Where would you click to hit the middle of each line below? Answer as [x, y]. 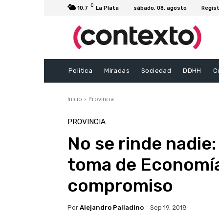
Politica [81, 71]
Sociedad [156, 71]
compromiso [120, 186]
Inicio [75, 99]
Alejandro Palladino [112, 207]
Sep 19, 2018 [168, 208]
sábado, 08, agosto [160, 8]
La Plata [107, 8]
